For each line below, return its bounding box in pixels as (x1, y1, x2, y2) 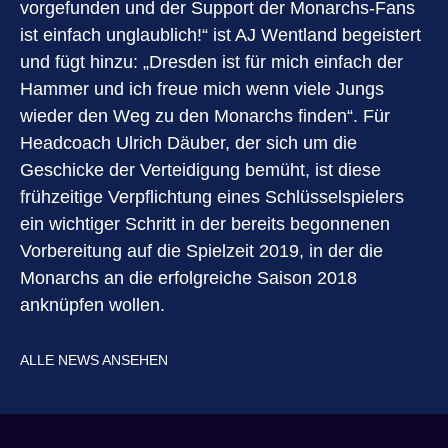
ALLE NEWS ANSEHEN (20, 352, 168, 368)
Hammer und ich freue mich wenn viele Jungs (20, 79, 384, 99)
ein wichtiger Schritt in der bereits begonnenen (20, 214, 390, 234)
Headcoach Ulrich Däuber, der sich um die (20, 133, 357, 153)
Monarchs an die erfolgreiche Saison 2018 (20, 268, 357, 288)
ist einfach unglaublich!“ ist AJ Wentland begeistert (20, 25, 421, 45)
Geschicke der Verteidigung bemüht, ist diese (20, 160, 381, 180)
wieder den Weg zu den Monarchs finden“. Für (20, 106, 390, 126)
